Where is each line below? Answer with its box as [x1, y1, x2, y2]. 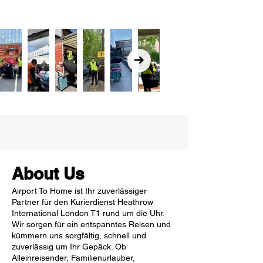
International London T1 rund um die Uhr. [12, 208, 164, 218]
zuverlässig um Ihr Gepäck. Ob [12, 242, 126, 251]
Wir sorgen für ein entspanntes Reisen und [12, 220, 171, 229]
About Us [12, 164, 85, 183]
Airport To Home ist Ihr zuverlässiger [12, 186, 147, 195]
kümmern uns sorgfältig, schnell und [12, 231, 146, 240]
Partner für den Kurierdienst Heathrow [12, 197, 153, 207]
